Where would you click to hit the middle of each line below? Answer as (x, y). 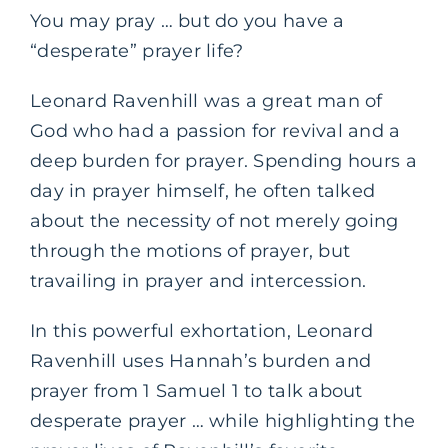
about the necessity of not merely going (214, 220)
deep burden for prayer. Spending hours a (223, 160)
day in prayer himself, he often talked (203, 190)
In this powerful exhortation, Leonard (201, 330)
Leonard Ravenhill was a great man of (206, 100)
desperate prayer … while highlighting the (223, 420)
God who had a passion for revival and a (215, 130)
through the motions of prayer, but (190, 250)
